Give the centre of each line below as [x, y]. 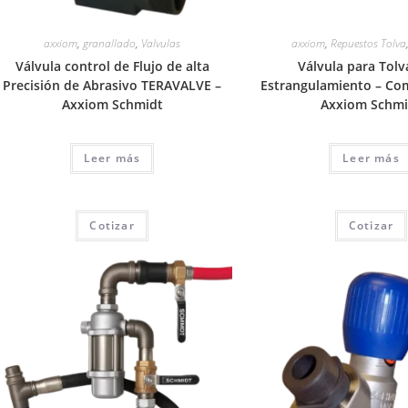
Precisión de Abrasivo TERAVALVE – [112, 86]
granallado [110, 44]
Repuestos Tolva [368, 44]
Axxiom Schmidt [112, 105]
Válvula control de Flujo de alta [112, 66]
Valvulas [161, 44]
